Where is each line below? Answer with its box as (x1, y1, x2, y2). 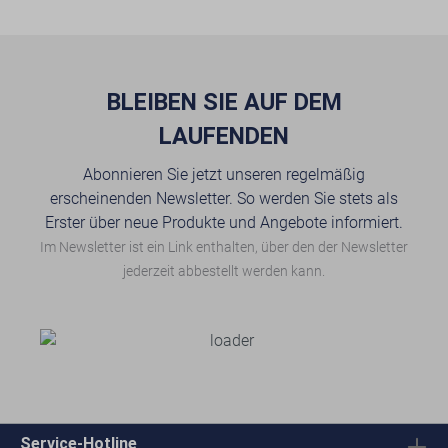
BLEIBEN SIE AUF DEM (106, 88, 342, 116)
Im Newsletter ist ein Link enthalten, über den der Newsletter (40, 239, 408, 255)
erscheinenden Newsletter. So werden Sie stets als (50, 189, 398, 208)
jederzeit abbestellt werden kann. (123, 263, 325, 279)
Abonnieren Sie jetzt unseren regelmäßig (83, 165, 365, 184)
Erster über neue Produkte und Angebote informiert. (45, 213, 403, 232)
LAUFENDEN (159, 122, 289, 150)
